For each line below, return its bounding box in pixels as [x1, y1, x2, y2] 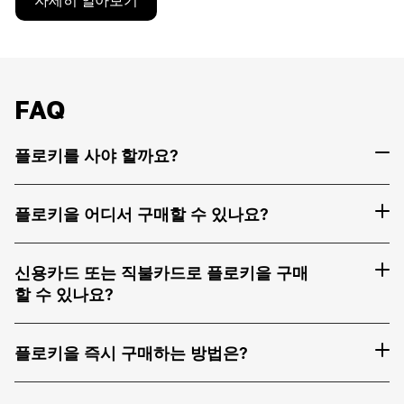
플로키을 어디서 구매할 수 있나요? [14, 204, 269, 224]
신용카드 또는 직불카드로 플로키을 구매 [14, 262, 308, 282]
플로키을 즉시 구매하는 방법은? [14, 343, 248, 363]
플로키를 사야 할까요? [14, 145, 179, 165]
